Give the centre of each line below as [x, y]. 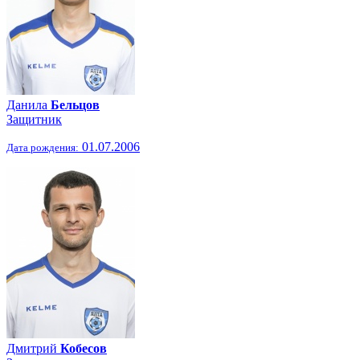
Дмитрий [33, 348]
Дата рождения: [43, 147]
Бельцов [75, 105]
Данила [29, 105]
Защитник [34, 119]
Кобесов [84, 348]
